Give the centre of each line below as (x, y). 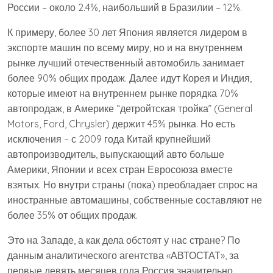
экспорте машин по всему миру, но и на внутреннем (125, 48)
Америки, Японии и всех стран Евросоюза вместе (120, 169)
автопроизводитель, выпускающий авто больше (116, 154)
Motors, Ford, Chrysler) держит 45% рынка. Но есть (121, 124)
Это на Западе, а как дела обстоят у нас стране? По (124, 240)
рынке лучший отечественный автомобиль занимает (126, 63)
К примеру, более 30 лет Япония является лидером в (127, 32)
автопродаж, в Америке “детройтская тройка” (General (130, 108)
